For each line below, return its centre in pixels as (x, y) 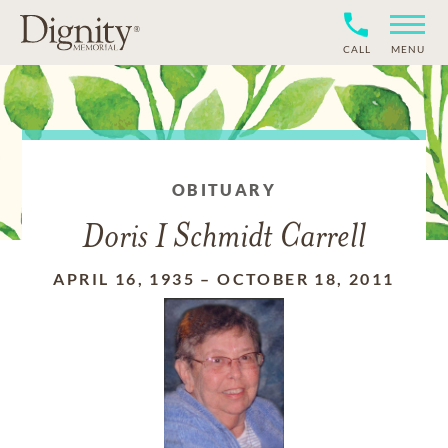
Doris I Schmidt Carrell (224, 238)
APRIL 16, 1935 (124, 278)
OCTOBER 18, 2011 (306, 278)
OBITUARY (224, 189)
